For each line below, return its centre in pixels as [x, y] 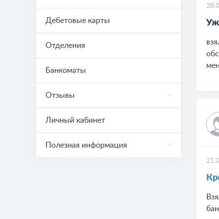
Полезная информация [86, 145]
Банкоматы [66, 70]
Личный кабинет [75, 120]
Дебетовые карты [78, 21]
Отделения [65, 45]
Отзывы [60, 95]
